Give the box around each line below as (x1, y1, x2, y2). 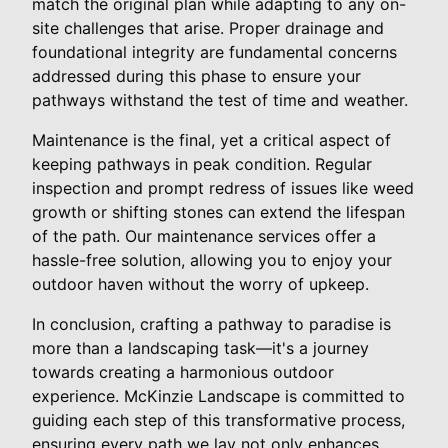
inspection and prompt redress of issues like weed (32, 177, 414, 198)
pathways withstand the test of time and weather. (32, 89, 408, 110)
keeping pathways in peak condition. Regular (32, 153, 372, 174)
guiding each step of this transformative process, (32, 409, 405, 430)
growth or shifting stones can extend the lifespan (32, 201, 405, 222)
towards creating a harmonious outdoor (32, 361, 334, 382)
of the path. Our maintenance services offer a (32, 225, 376, 246)
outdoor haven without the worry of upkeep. (32, 273, 369, 294)
